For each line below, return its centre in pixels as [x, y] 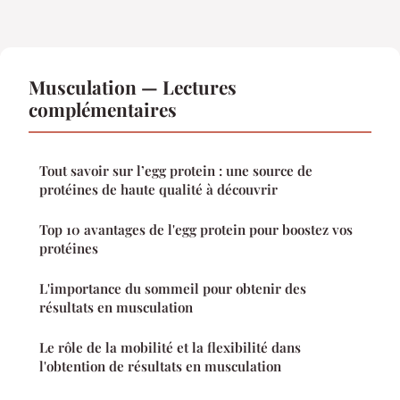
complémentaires [103, 109]
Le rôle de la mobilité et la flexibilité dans [170, 348]
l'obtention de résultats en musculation [160, 367]
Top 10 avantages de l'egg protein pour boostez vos [196, 230]
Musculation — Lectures [133, 87]
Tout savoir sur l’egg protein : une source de [176, 171]
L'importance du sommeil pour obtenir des [173, 289]
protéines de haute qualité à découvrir [158, 190]
